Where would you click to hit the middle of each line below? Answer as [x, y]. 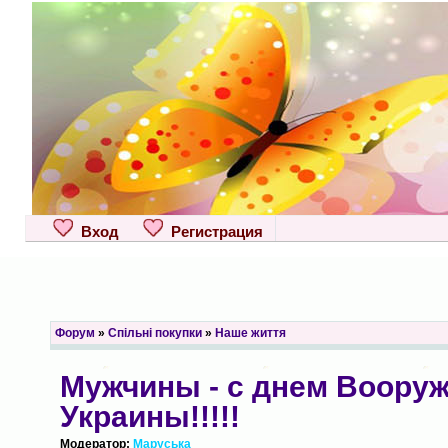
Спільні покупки [154, 333]
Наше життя [250, 333]
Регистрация [212, 231]
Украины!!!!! [149, 416]
